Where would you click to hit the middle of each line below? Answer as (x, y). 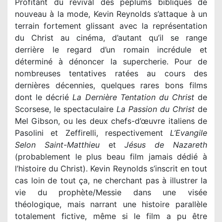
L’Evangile (189, 133)
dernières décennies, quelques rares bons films (111, 85)
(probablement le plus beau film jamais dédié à (111, 157)
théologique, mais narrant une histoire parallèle (111, 204)
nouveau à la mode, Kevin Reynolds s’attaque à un (111, 14)
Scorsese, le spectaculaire (66, 109)
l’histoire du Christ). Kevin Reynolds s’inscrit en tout (111, 168)
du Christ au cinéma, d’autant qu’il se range (111, 38)
